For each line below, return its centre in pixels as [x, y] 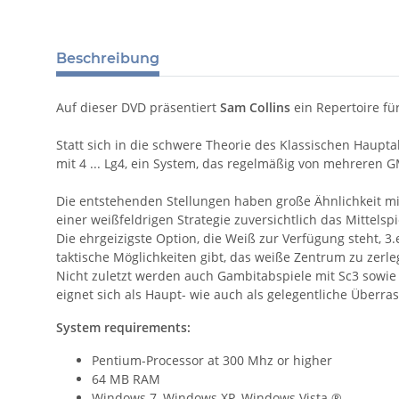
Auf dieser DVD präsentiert [138, 108]
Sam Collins [255, 108]
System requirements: [123, 328]
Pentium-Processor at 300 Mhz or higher [212, 361]
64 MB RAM [126, 379]
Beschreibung [108, 59]
